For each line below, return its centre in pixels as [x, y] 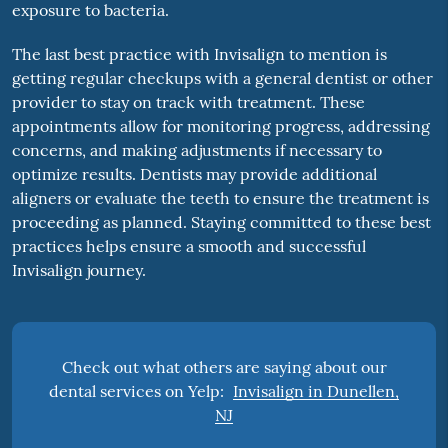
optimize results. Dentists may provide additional [194, 174]
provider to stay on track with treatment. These [188, 102]
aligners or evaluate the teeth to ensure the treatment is [220, 198]
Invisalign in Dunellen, [316, 390]
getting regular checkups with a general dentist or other [222, 78]
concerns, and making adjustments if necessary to [196, 150]
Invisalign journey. [78, 270]
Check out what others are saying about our [224, 366]
